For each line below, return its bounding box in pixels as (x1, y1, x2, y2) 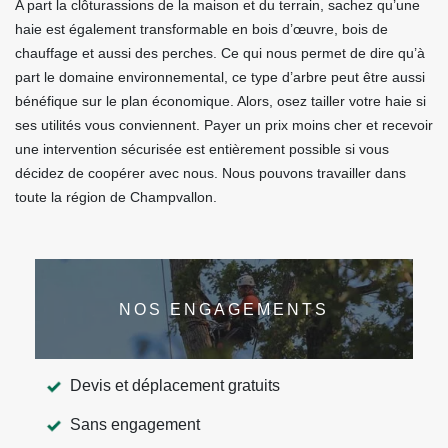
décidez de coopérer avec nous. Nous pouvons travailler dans (15, 165, 406, 181)
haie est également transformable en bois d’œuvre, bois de (15, 21, 388, 37)
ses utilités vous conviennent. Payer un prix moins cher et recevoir (15, 117, 433, 133)
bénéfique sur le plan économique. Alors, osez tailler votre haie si (15, 93, 426, 109)
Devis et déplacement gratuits (70, 377, 280, 394)
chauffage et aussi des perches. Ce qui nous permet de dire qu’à (15, 45, 425, 61)
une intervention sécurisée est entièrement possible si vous (15, 141, 389, 157)
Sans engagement (70, 416, 200, 433)
